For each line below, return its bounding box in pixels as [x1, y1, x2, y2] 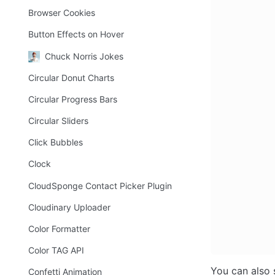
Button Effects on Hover [28, 29, 124, 40]
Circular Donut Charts [28, 72, 114, 83]
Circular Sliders [28, 115, 88, 126]
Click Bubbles [28, 137, 83, 148]
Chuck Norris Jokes [45, 50, 123, 61]
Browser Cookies [28, 7, 95, 18]
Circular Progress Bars [28, 93, 117, 104]
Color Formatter [28, 223, 90, 234]
